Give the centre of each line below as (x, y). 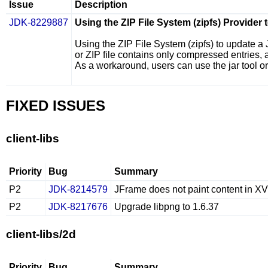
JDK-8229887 (39, 22)
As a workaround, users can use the (152, 66)
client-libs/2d (41, 234)
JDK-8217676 (78, 207)
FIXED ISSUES (56, 106)
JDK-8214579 (78, 189)
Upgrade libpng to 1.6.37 (167, 207)
